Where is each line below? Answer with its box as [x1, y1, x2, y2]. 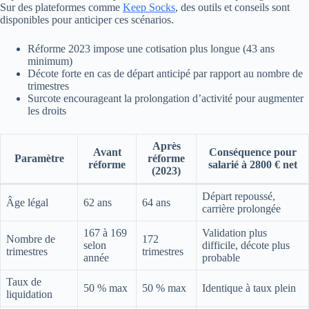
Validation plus [202, 226, 267, 239]
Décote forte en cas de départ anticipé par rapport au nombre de [28, 67, 303, 79]
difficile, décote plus [202, 239, 290, 251]
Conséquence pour [208, 146, 297, 158]
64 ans [142, 196, 170, 208]
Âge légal [6, 196, 48, 208]
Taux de [6, 275, 41, 288]
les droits [28, 104, 66, 117]
